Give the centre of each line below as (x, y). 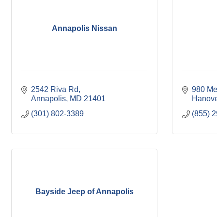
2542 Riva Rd (55, 90)
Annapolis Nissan (84, 28)
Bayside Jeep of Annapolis (84, 191)
